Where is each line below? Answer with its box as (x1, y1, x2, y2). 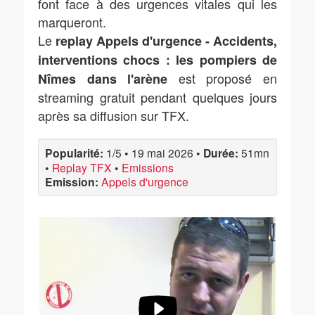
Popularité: (45, 145, 103, 161)
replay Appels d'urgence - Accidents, (56, 32, 277, 50)
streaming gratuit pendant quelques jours (38, 88, 277, 106)
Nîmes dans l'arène (38, 70, 168, 88)
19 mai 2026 (131, 145, 193, 160)
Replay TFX (52, 160, 112, 175)
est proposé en (167, 69, 278, 87)
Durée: (203, 145, 238, 161)
